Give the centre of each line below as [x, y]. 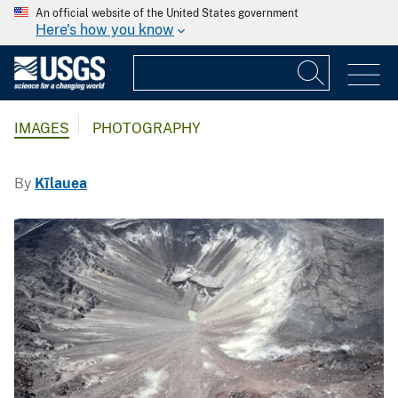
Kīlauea [61, 184]
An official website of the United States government [167, 13]
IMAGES [42, 129]
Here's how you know [105, 30]
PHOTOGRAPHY [147, 129]
